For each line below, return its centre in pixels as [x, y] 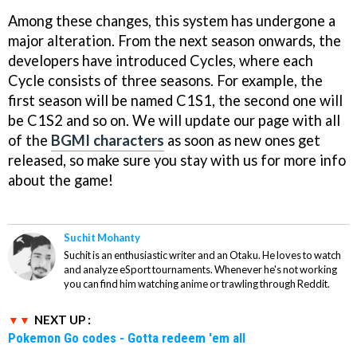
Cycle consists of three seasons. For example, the [165, 80]
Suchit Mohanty [102, 237]
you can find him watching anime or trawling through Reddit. [197, 283]
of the [29, 140]
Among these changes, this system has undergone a [172, 20]
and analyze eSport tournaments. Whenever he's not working [200, 269]
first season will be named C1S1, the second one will [175, 100]
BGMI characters [108, 140]
